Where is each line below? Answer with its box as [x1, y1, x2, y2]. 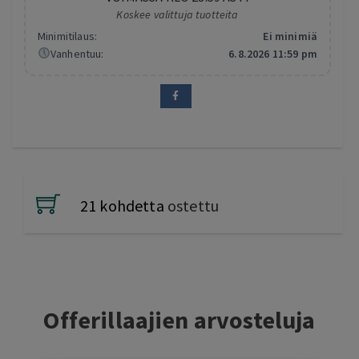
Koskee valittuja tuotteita [116, 7, 239, 22]
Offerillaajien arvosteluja [43, 305, 316, 335]
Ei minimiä [263, 29, 317, 43]
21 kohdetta [80, 196, 164, 216]
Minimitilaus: [38, 29, 98, 43]
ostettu [167, 196, 220, 216]
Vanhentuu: [50, 46, 104, 61]
